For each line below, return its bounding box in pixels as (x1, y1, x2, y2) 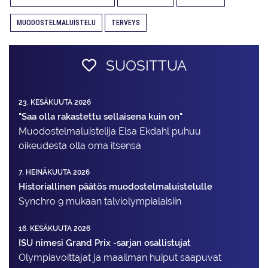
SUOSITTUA (102, 57, 187, 74)
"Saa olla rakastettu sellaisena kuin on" (19, 111, 182, 122)
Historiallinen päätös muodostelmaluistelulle (19, 181, 212, 192)
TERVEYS (111, 19, 140, 28)
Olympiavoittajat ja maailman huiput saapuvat (19, 251, 221, 263)
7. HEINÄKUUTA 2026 (19, 168, 90, 177)
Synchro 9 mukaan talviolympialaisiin (19, 196, 181, 208)
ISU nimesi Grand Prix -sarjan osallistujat (19, 237, 191, 248)
